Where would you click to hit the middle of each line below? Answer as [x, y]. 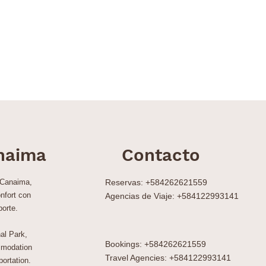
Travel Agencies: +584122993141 [168, 258]
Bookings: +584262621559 [156, 244]
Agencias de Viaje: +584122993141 [172, 196]
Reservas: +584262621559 [156, 182]
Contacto [161, 155]
